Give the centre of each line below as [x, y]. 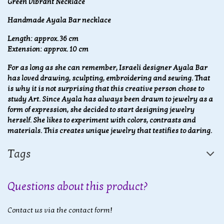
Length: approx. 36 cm [43, 38]
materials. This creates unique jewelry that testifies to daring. [110, 130]
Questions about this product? [77, 186]
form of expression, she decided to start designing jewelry [101, 109]
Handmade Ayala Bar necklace [59, 20]
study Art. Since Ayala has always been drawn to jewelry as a [110, 99]
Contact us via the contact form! [60, 210]
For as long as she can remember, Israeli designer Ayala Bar [107, 67]
